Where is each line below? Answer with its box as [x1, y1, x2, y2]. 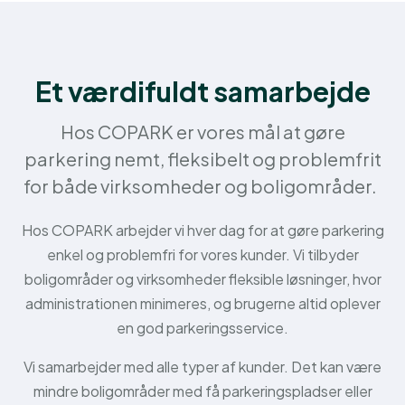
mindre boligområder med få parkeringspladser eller [33, 381, 372, 400]
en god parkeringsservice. [117, 318, 288, 337]
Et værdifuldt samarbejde [34, 74, 371, 108]
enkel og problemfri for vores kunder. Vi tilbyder [46, 245, 359, 264]
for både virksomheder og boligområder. [23, 174, 382, 197]
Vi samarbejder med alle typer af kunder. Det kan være [24, 357, 381, 376]
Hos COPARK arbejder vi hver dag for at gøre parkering [21, 221, 384, 240]
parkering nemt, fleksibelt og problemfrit [24, 147, 381, 170]
